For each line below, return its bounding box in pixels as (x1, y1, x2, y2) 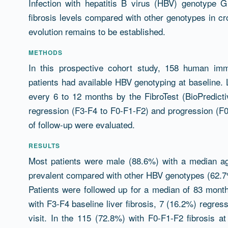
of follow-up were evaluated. (28, 118, 135, 131)
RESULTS (28, 141, 60, 150)
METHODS (28, 48, 63, 57)
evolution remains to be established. (28, 25, 165, 38)
